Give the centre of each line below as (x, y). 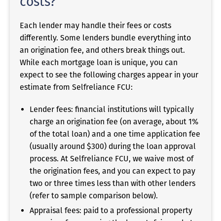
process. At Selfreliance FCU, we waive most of (111, 158)
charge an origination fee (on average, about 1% (114, 121)
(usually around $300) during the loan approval (113, 146)
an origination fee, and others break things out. (102, 50)
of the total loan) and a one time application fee (115, 134)
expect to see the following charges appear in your (109, 74)
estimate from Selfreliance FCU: (76, 87)
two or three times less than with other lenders (112, 183)
